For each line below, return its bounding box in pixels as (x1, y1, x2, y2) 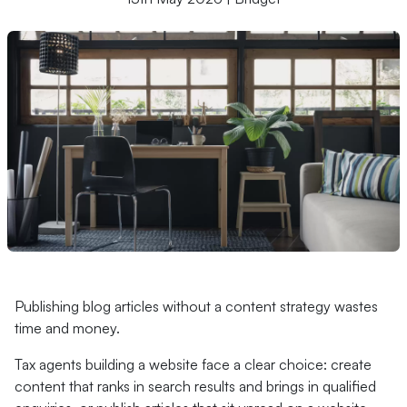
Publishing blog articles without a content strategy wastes (15, 297, 378, 315)
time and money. (15, 319, 120, 337)
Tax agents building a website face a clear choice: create (15, 355, 372, 373)
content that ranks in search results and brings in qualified (15, 377, 376, 395)
